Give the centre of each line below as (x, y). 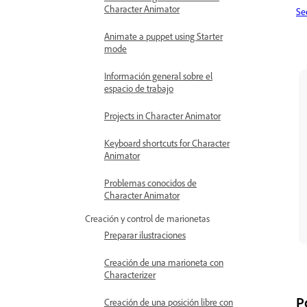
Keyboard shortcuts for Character (167, 143)
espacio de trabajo (139, 88)
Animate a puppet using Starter (163, 36)
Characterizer (130, 274)
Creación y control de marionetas (147, 218)
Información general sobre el (158, 76)
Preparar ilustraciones (145, 235)
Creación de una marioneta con (164, 262)
